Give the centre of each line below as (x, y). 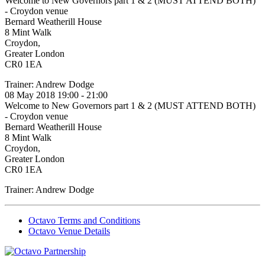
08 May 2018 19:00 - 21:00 (56, 95)
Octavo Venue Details (69, 231)
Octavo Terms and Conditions (84, 220)
